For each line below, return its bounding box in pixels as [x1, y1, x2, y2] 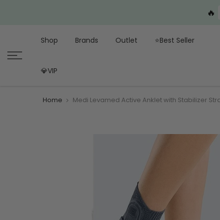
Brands [75, 35, 98, 45]
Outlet [115, 35, 137, 45]
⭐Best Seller [154, 35, 194, 45]
